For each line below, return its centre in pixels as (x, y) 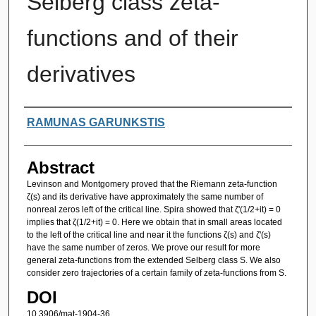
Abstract (60, 167)
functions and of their (132, 38)
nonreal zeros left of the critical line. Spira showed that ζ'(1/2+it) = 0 (153, 209)
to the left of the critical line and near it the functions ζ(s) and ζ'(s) (148, 235)
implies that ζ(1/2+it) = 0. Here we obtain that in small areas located (154, 222)
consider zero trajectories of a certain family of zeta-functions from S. (156, 273)
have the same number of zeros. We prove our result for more (143, 247)
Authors (53, 121)
